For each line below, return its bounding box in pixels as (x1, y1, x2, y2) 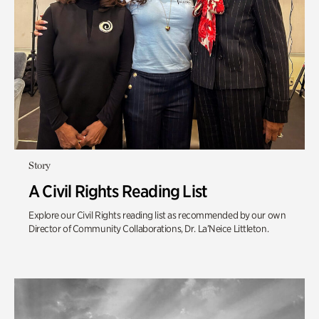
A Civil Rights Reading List (28, 181, 208, 202)
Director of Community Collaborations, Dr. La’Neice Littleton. (28, 223, 269, 234)
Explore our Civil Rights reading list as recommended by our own (28, 209, 286, 221)
